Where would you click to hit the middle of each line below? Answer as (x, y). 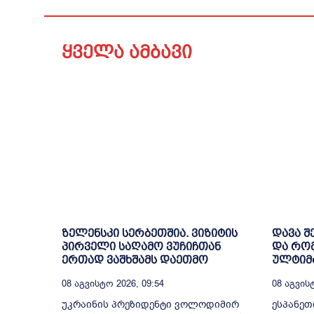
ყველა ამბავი (127, 52)
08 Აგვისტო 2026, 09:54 (113, 283)
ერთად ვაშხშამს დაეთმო (135, 259)
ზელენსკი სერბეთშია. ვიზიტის (150, 233)
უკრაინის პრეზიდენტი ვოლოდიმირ (150, 304)
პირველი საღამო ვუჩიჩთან (141, 246)
